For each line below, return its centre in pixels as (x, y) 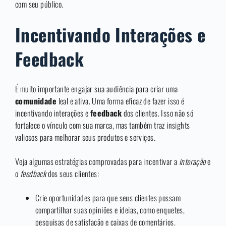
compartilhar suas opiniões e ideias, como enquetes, (110, 210)
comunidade (36, 101)
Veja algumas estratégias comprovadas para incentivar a (97, 162)
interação (192, 162)
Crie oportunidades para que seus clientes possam (108, 198)
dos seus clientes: (73, 174)
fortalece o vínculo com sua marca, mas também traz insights (103, 125)
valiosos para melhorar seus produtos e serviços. (85, 137)
